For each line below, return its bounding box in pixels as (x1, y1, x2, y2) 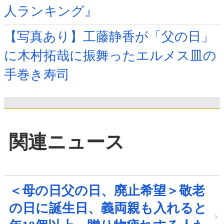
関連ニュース (9, 131, 124, 152)
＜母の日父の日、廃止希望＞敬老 (9, 183, 205, 198)
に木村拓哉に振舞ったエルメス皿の (4, 48, 216, 63)
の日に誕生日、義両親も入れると (9, 200, 207, 215)
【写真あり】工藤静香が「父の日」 (4, 29, 214, 44)
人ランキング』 (4, 4, 97, 19)
